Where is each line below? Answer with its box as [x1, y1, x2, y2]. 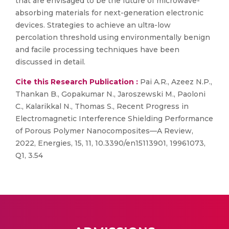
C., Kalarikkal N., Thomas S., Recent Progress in [15, 102, 189, 111]
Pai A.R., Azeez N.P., [138, 77, 212, 86]
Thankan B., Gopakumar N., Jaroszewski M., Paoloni [15, 89, 205, 99]
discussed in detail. [15, 57, 85, 66]
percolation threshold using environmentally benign [15, 33, 210, 42]
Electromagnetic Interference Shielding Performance [15, 114, 213, 123]
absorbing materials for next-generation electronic [15, 8, 203, 17]
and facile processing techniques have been [15, 45, 179, 54]
